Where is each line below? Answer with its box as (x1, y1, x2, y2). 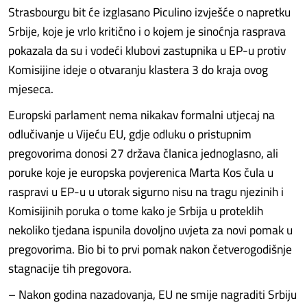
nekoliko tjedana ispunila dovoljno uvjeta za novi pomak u (8, 219, 293, 241)
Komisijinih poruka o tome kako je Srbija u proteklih (8, 199, 263, 222)
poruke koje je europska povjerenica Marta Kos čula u (8, 161, 273, 184)
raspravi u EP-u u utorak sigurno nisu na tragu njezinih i (8, 180, 284, 203)
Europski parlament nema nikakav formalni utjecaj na (8, 103, 275, 126)
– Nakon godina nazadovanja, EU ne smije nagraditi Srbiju (8, 283, 297, 306)
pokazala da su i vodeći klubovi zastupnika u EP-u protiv (8, 39, 286, 62)
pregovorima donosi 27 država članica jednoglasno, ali (8, 142, 278, 164)
